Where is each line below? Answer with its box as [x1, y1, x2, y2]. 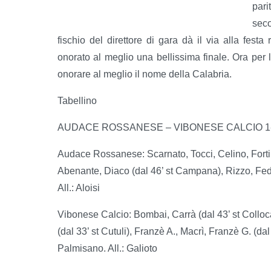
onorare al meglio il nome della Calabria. [57, 68, 232, 79]
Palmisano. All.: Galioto [57, 243, 157, 253]
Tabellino [57, 95, 97, 106]
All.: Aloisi [57, 182, 100, 193]
